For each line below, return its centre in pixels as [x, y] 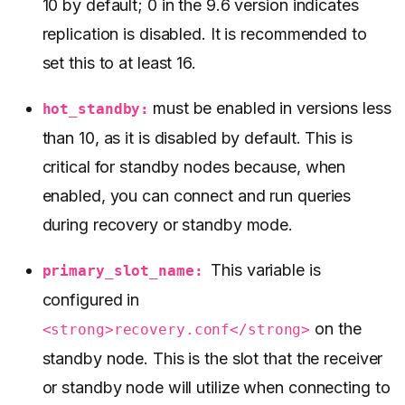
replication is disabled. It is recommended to [204, 34]
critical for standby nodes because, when [194, 167]
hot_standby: [96, 109]
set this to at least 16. [119, 63]
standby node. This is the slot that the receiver [212, 359]
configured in [91, 300]
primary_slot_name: [122, 271]
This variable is [264, 270]
